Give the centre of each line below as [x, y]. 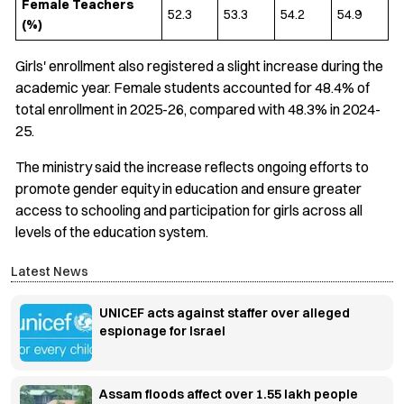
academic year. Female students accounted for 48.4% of [193, 88]
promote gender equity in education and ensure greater [188, 189]
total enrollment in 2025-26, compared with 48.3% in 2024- [198, 110]
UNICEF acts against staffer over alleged [225, 313]
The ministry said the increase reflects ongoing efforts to [192, 167]
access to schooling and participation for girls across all [189, 211]
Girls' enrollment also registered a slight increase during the [199, 66]
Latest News [50, 272]
